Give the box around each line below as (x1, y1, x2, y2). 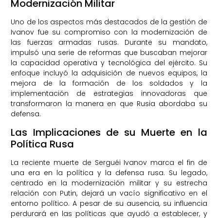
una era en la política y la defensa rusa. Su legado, (11, 167, 207, 178)
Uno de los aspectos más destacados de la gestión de (11, 17, 207, 27)
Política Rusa (11, 137, 74, 151)
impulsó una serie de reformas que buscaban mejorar (11, 48, 207, 58)
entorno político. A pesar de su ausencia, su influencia (11, 198, 207, 208)
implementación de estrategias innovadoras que (11, 89, 207, 99)
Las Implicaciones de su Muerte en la (11, 125, 207, 139)
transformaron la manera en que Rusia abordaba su (11, 99, 207, 109)
